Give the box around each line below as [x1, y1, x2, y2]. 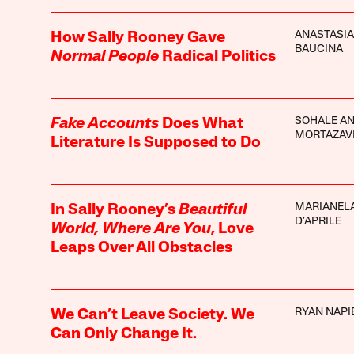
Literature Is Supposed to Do [50, 134, 261, 151]
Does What [158, 115, 243, 132]
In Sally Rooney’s [50, 201, 179, 218]
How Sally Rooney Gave [50, 29, 225, 46]
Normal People [50, 48, 159, 65]
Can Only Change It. [50, 326, 197, 342]
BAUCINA [294, 43, 343, 55]
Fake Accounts [50, 115, 159, 132]
